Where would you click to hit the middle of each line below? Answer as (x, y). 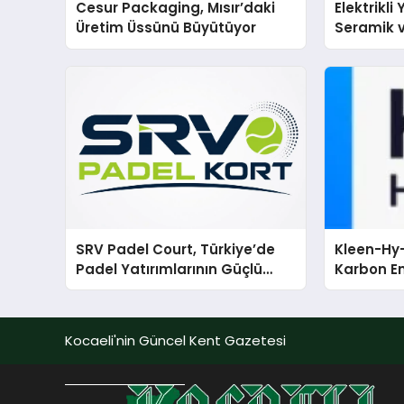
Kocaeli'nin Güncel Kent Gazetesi (175, 340)
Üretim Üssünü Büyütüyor (166, 28)
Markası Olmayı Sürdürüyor (174, 289)
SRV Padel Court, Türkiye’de (176, 249)
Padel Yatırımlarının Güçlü (170, 269)
